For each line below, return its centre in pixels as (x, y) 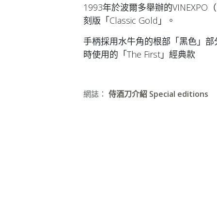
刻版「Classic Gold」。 (129, 20)
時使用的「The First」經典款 (139, 54)
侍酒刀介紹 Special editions (158, 94)
